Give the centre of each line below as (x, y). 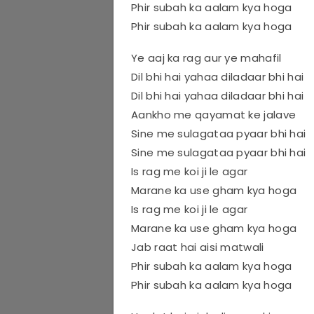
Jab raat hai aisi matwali (198, 247)
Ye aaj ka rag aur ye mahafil (206, 57)
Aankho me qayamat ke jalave (214, 114)
